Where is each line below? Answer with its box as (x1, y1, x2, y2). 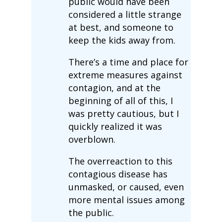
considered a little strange (68, 8, 181, 20)
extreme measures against (68, 68, 182, 81)
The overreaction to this (68, 155, 172, 167)
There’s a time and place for (68, 55, 188, 68)
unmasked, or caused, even (68, 180, 184, 193)
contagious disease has (68, 167, 167, 180)
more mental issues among (68, 193, 185, 206)
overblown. (68, 133, 115, 145)
